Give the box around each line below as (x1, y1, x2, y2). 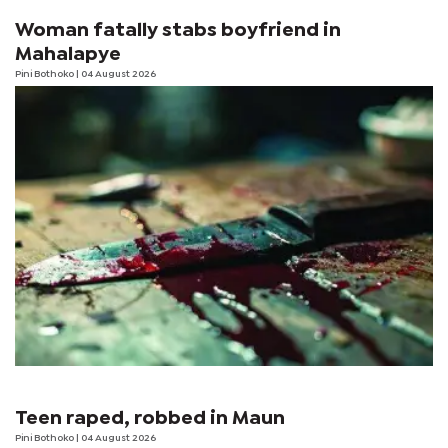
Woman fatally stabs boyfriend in (15, 21, 341, 39)
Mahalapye (15, 45, 121, 63)
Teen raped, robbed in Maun (15, 409, 285, 427)
